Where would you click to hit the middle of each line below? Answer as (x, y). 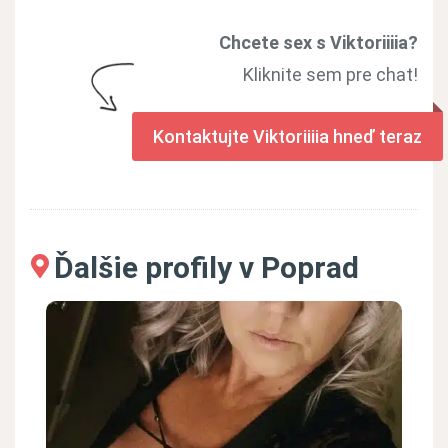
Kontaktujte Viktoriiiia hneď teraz (287, 137)
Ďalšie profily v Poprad (206, 268)
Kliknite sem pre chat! (330, 75)
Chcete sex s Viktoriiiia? (318, 43)
